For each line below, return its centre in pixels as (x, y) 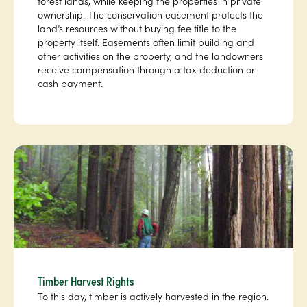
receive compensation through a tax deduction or (146, 70)
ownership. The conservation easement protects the (150, 15)
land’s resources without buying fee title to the (137, 28)
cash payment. (70, 83)
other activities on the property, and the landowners (150, 56)
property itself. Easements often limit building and (146, 42)
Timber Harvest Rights (86, 281)
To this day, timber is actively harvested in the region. (153, 296)
